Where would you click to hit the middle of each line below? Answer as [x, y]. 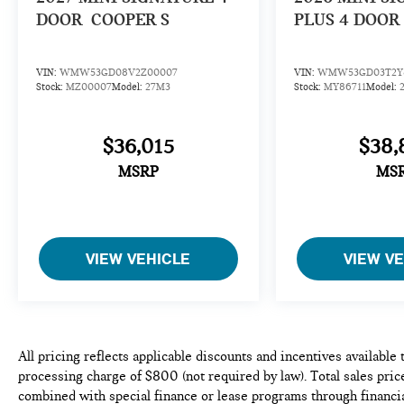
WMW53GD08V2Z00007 [119, 72]
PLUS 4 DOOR [346, 19]
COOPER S [130, 19]
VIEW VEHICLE [138, 259]
